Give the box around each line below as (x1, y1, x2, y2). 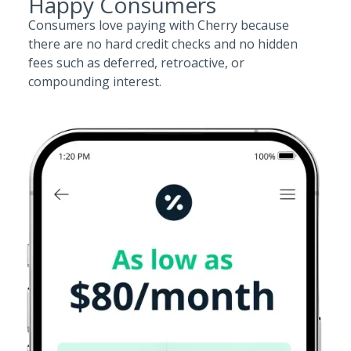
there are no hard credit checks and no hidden (28, 35, 298, 52)
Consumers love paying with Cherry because (28, 16, 289, 34)
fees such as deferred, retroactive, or (28, 54, 244, 71)
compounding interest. (28, 73, 161, 90)
